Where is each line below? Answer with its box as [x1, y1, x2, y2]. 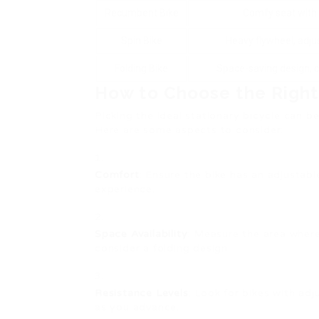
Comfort [95, 169, 140, 181]
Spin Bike [120, 35, 162, 46]
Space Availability [95, 228, 188, 240]
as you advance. [95, 301, 180, 313]
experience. [95, 183, 155, 195]
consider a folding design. [95, 242, 231, 254]
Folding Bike [115, 63, 168, 74]
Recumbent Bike [104, 7, 179, 19]
